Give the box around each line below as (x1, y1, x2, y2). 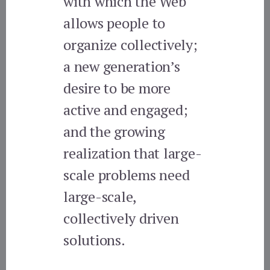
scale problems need (63, 165, 190, 184)
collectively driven (63, 208, 179, 228)
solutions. (63, 230, 125, 250)
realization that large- (63, 143, 202, 163)
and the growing (63, 121, 165, 141)
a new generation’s (63, 56, 180, 76)
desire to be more (63, 78, 171, 98)
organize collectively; (63, 34, 198, 54)
